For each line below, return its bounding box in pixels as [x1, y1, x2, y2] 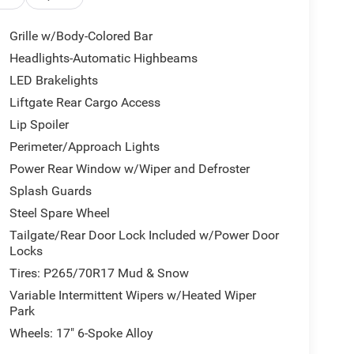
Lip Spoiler [9, 117, 69, 133]
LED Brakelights [9, 73, 98, 88]
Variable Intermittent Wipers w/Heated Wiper [9, 288, 256, 303]
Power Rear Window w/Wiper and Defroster [9, 161, 250, 177]
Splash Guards [9, 183, 92, 199]
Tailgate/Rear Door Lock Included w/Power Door [9, 228, 279, 243]
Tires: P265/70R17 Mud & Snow [9, 265, 189, 281]
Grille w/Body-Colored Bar [9, 28, 153, 44]
